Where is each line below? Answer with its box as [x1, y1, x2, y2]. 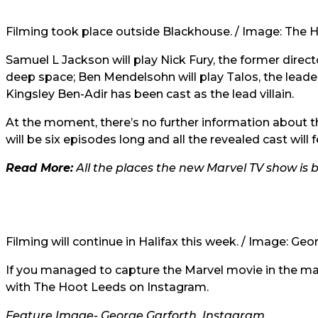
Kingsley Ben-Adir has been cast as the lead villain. [6, 87, 294, 101]
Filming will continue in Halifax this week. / [6, 235, 248, 248]
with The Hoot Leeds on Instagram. [6, 280, 209, 294]
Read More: [6, 161, 73, 175]
